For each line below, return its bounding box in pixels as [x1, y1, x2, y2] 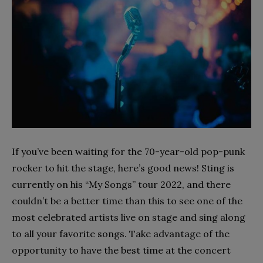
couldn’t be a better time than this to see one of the [12, 194, 242, 207]
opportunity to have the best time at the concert [12, 244, 231, 256]
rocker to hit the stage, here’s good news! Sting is [12, 161, 234, 174]
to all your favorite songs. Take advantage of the [12, 227, 230, 240]
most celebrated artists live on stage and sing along [12, 211, 245, 223]
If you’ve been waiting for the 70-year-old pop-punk [12, 145, 245, 157]
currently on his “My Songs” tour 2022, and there [12, 178, 231, 190]
